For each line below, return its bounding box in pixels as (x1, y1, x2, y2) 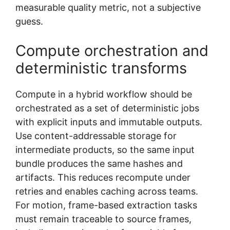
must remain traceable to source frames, (15, 213, 191, 224)
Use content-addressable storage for (15, 130, 177, 141)
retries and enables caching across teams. (15, 185, 198, 197)
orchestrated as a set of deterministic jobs (15, 102, 199, 113)
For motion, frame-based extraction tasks (15, 199, 197, 210)
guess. (15, 15, 43, 27)
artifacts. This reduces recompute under (15, 171, 190, 183)
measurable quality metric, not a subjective (15, 2, 201, 13)
